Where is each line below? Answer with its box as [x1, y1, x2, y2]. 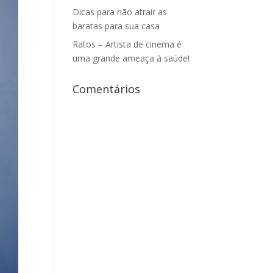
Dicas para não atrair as [73, 6, 168, 18]
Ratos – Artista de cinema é [73, 38, 182, 50]
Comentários [73, 82, 141, 96]
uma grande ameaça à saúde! [73, 52, 190, 64]
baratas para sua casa [73, 20, 160, 32]
